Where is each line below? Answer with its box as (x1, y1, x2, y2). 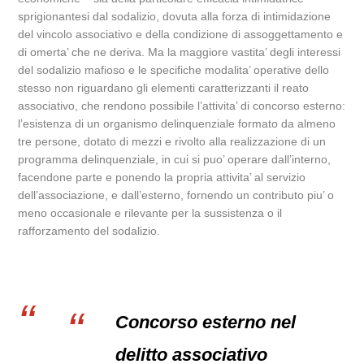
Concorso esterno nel (115, 312, 297, 332)
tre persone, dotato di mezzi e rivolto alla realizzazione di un (18, 135, 327, 148)
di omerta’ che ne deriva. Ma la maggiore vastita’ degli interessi (18, 45, 341, 58)
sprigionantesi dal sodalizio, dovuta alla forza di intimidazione (18, 10, 331, 23)
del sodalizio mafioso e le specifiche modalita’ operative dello (18, 63, 330, 76)
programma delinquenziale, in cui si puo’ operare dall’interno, (18, 153, 331, 166)
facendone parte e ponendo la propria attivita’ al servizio (18, 171, 306, 184)
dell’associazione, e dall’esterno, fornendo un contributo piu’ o (18, 188, 335, 201)
